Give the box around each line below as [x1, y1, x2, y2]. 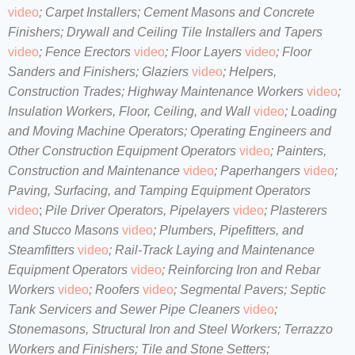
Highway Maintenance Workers [128, 84, 307, 98]
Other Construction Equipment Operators [8, 143, 239, 158]
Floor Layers [171, 44, 245, 59]
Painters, [277, 143, 326, 158]
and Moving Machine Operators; [8, 124, 190, 138]
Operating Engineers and [190, 124, 331, 138]
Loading [291, 104, 337, 118]
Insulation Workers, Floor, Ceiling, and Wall [8, 104, 254, 118]
